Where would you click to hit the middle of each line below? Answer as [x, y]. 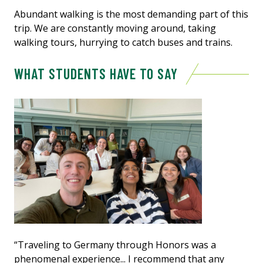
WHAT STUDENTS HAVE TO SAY [96, 73]
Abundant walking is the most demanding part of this [131, 14]
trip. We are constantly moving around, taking [115, 28]
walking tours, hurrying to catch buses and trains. [123, 42]
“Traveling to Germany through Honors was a [115, 245]
